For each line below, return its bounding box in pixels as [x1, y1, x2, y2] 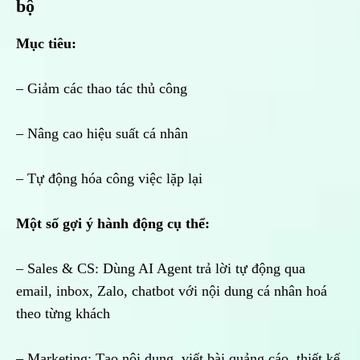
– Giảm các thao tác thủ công [16, 80, 187, 97]
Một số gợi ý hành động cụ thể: [16, 215, 210, 232]
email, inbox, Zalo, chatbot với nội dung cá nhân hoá [16, 283, 327, 300]
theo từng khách [16, 305, 110, 322]
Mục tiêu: [16, 35, 76, 52]
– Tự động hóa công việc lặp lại [16, 170, 202, 187]
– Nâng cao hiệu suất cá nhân [16, 125, 188, 142]
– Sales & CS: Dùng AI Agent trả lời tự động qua [16, 260, 305, 277]
